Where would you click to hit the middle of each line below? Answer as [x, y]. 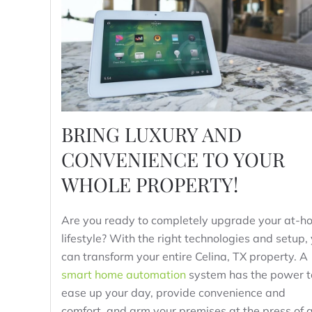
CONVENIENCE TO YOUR [173, 159]
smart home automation [124, 275]
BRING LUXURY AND [151, 134]
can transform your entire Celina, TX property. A [185, 257]
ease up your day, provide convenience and [173, 293]
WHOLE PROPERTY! [150, 185]
